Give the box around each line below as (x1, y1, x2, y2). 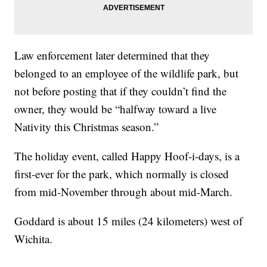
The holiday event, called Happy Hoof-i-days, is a (14, 148, 240, 164)
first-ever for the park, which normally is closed (14, 166, 229, 182)
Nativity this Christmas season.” (14, 119, 159, 135)
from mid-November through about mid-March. (14, 184, 233, 200)
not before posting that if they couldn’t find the (14, 83, 227, 99)
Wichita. (14, 231, 53, 247)
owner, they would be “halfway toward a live (14, 101, 217, 117)
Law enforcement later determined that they (14, 48, 210, 63)
